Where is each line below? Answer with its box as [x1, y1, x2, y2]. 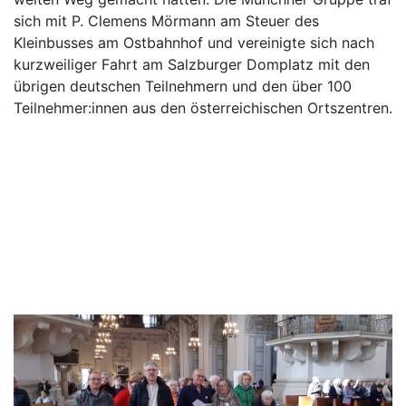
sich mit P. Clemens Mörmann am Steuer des [14, 12, 319, 31]
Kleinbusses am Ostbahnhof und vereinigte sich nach [14, 34, 374, 53]
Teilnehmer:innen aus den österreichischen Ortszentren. [14, 99, 392, 118]
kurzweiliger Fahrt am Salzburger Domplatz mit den [14, 55, 370, 74]
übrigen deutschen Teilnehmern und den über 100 [14, 77, 352, 96]
